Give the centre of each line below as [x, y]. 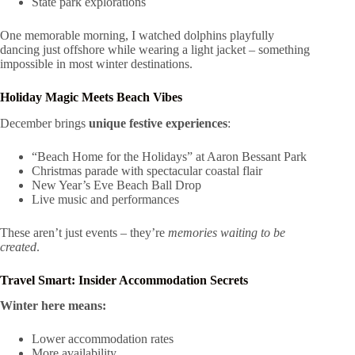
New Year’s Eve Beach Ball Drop [116, 185]
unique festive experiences [158, 123]
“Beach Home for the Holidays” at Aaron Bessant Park [169, 156]
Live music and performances [105, 199]
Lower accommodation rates [103, 339]
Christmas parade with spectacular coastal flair [147, 170]
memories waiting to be [227, 232]
